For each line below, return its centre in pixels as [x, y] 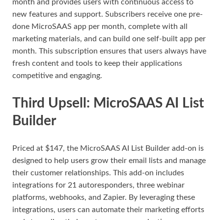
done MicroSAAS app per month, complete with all [100, 27]
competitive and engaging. [57, 76]
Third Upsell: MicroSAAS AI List [108, 103]
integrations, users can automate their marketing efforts [108, 209]
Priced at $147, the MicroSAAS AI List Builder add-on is [108, 148]
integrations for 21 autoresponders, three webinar [98, 185]
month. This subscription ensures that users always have [109, 51]
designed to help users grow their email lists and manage [109, 160]
